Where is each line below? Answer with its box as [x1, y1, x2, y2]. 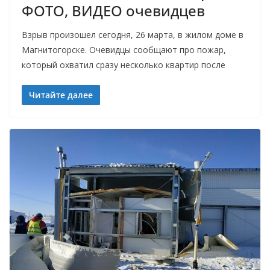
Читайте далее [29, 89, 93, 101]
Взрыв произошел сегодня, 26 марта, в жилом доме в [22, 29, 243, 41]
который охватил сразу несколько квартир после [22, 59, 225, 71]
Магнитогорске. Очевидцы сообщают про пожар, [22, 44, 226, 56]
